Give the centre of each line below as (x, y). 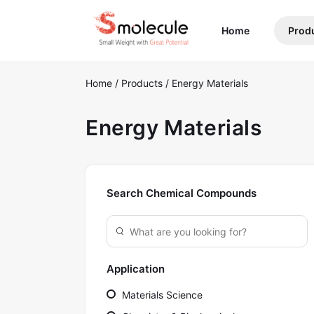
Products (143, 83)
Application (136, 269)
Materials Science (161, 295)
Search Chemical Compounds (182, 193)
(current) (271, 30)
